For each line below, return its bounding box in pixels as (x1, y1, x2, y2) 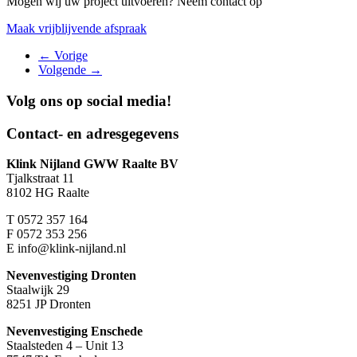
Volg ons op (6, 92, 87, 109)
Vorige (51, 49, 88, 63)
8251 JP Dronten (6, 297, 91, 312)
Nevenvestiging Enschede (6, 324, 143, 339)
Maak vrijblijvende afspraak (6, 22, 147, 36)
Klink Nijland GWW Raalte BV (6, 157, 178, 171)
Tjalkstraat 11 (6, 171, 74, 186)
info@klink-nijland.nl (14, 241, 126, 256)
